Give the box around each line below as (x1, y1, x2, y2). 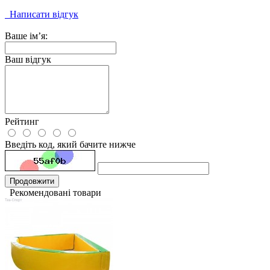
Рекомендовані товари (5, 187, 101, 198)
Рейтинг (5, 116, 39, 127)
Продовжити (10, 177, 54, 186)
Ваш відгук (5, 54, 51, 65)
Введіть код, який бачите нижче (5, 139, 136, 150)
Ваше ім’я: (5, 31, 48, 42)
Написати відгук (5, 9, 78, 20)
